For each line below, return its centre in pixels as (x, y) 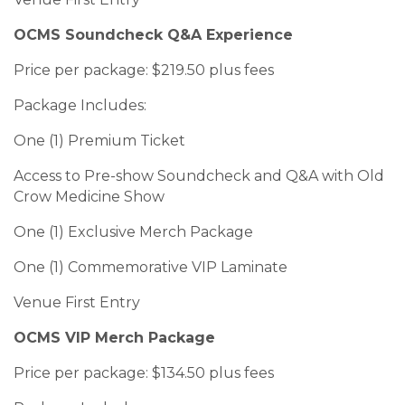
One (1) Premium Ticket (99, 141)
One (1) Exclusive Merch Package (133, 232)
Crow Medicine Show (89, 197)
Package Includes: (80, 106)
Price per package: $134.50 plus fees (144, 373)
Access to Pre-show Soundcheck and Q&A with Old (199, 176)
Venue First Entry (77, 303)
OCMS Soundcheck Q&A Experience (153, 35)
